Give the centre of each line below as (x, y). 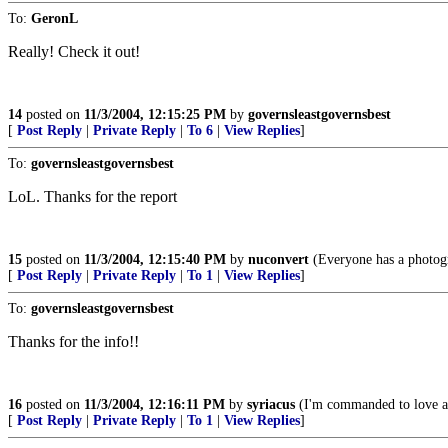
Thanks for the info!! (73, 341)
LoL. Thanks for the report (92, 196)
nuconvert (278, 259)
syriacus (271, 404)
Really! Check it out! (74, 51)
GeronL (54, 18)
